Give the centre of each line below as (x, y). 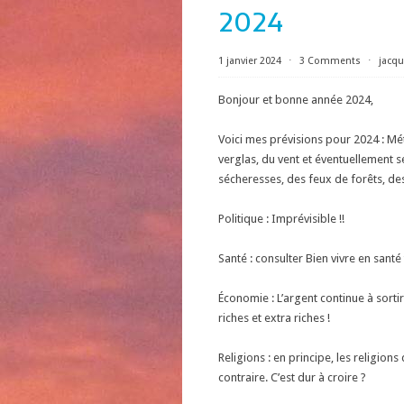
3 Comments (330, 61)
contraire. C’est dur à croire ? (292, 377)
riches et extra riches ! (274, 318)
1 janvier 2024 (251, 61)
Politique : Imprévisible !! (281, 219)
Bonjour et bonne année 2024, (296, 100)
